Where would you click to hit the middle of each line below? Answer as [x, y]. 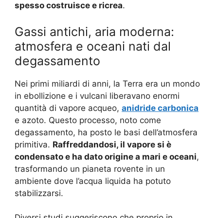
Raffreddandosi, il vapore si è [112, 144]
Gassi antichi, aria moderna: [94, 31]
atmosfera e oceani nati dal [93, 46]
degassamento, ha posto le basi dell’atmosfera [106, 132]
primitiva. [34, 144]
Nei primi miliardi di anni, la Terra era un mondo [107, 83]
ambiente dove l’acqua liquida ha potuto [93, 181]
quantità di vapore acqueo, [68, 108]
